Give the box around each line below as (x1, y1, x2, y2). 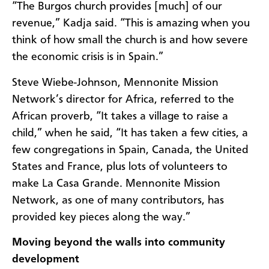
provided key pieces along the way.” (12, 211, 190, 223)
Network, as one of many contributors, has (12, 195, 224, 206)
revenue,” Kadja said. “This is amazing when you (12, 18, 250, 29)
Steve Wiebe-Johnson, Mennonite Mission (12, 77, 219, 88)
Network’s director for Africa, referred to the (12, 94, 234, 105)
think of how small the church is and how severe (12, 35, 248, 46)
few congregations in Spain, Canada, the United (12, 144, 249, 156)
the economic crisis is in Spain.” (12, 52, 163, 63)
